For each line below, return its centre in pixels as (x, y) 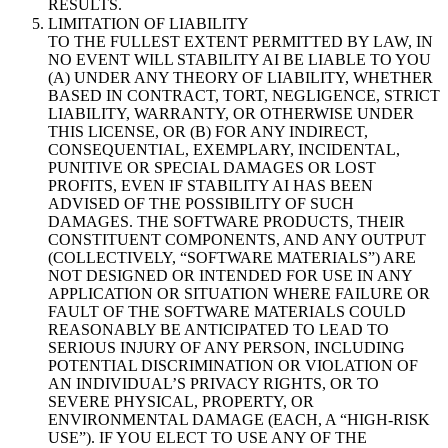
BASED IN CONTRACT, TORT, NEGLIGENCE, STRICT (244, 96)
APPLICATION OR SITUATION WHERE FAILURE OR (239, 294)
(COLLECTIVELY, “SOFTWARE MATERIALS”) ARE (232, 258)
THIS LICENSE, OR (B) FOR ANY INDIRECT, (208, 132)
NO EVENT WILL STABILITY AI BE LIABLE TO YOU (239, 60)
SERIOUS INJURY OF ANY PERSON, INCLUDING (226, 348)
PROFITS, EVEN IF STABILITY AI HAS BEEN (210, 186)
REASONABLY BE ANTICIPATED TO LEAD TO (218, 330)
